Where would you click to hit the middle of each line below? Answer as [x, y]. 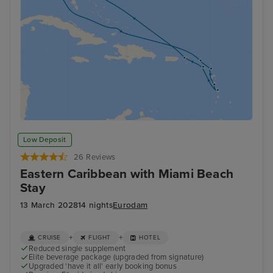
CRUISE [50, 237]
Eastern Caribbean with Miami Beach [127, 174]
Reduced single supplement [77, 249]
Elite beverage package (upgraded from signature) [116, 257]
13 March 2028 [49, 206]
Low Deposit [45, 140]
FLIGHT [100, 237]
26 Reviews [95, 157]
